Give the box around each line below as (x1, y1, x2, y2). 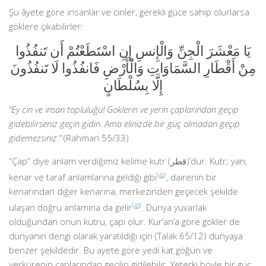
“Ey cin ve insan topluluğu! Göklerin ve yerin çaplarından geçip (9, 103, 239, 115)
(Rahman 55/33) (61, 132, 129, 144)
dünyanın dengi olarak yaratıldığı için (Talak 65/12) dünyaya (9, 230, 243, 242)
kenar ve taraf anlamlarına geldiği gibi (9, 171, 157, 183)
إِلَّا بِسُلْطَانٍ (103, 76, 163, 94)
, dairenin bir (166, 171, 217, 183)
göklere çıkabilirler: (9, 20, 83, 32)
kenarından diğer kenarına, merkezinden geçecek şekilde (9, 185, 238, 197)
